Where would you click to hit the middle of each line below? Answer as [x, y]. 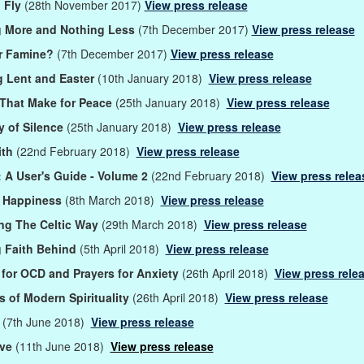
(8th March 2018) [113, 199]
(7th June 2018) [46, 321]
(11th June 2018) [63, 346]
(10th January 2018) [153, 78]
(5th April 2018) [122, 248]
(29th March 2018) [152, 224]
